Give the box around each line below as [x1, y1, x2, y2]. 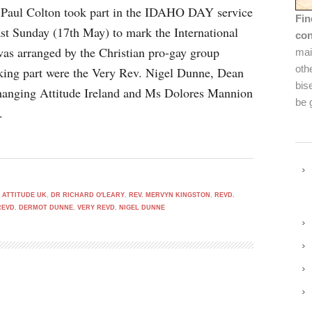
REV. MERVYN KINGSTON [129, 192, 210, 198]
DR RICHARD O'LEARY [51, 192, 125, 198]
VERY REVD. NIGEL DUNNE [77, 204, 165, 211]
